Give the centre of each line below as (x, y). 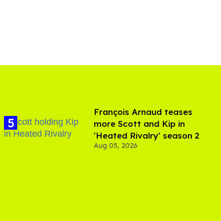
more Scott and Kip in (139, 123)
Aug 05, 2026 (116, 145)
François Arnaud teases (143, 111)
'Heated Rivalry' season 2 (147, 135)
